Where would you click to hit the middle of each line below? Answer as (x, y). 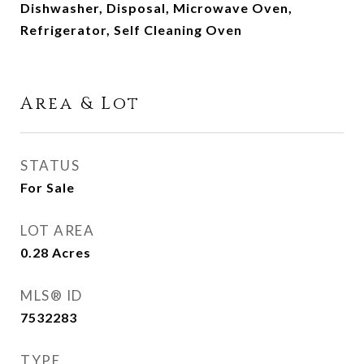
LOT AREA (57, 230)
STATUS (50, 165)
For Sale (48, 187)
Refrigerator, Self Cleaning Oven (131, 30)
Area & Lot (80, 104)
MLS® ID (52, 295)
